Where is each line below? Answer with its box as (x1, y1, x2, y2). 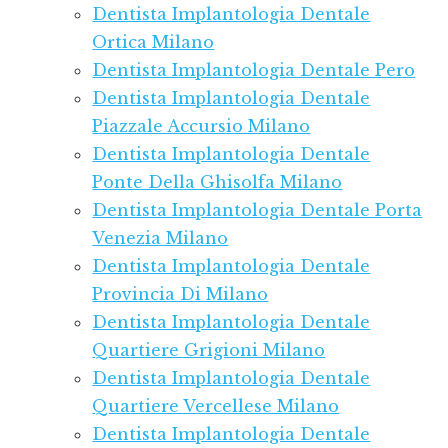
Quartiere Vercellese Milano (92, 396, 340, 417)
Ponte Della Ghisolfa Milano (92, 172, 343, 193)
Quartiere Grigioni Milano (92, 340, 326, 361)
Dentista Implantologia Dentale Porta (92, 200, 423, 221)
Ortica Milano (92, 32, 215, 53)
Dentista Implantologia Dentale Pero (92, 60, 416, 81)
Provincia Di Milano (92, 284, 269, 305)
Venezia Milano (92, 228, 229, 249)
